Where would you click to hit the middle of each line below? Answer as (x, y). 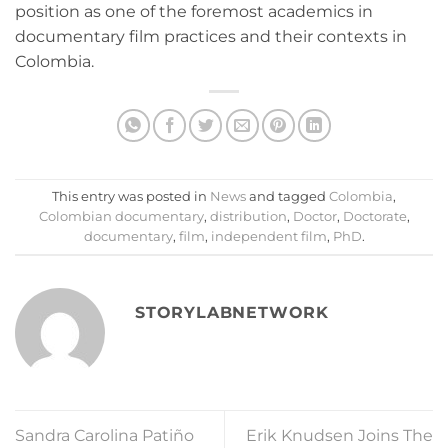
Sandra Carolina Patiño (104, 435)
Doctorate (374, 216)
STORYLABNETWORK (232, 313)
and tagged (287, 196)
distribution (248, 216)
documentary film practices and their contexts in (211, 37)
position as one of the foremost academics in (194, 12)
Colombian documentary (121, 216)
